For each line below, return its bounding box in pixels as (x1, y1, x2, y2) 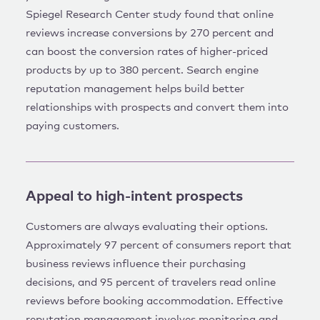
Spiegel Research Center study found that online (26, 9, 274, 20)
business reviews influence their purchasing (26, 258, 246, 269)
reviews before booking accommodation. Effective (26, 295, 283, 306)
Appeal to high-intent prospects (26, 189, 243, 204)
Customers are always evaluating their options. (26, 221, 268, 232)
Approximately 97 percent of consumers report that (26, 239, 291, 251)
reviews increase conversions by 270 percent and (26, 27, 274, 39)
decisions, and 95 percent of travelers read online (26, 276, 276, 288)
